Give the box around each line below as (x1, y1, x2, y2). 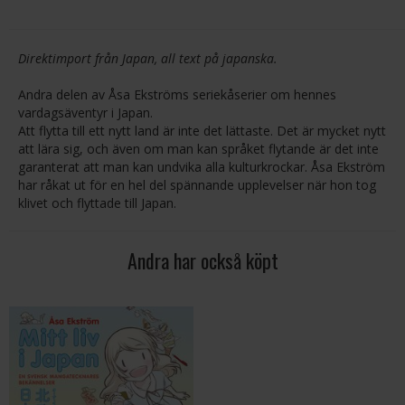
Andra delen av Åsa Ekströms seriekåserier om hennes (18, 86, 336, 103)
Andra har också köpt (127, 246, 278, 275)
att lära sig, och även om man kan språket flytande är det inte (18, 140, 379, 157)
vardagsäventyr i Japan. (18, 104, 153, 121)
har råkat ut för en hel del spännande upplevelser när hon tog (18, 176, 376, 193)
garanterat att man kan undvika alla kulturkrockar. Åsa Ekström (18, 158, 385, 175)
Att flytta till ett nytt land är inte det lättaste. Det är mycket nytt (18, 122, 386, 139)
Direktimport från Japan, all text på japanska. (18, 50, 278, 67)
